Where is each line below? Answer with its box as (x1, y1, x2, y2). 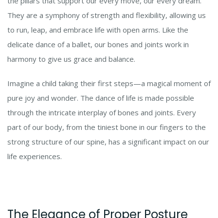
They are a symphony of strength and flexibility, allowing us (7, 10, 206, 20)
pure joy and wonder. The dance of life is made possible (7, 93, 194, 103)
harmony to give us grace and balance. (7, 54, 135, 64)
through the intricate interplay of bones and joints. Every (7, 108, 196, 118)
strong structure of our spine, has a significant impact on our (7, 137, 209, 147)
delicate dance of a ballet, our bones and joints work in (7, 39, 189, 50)
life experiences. (7, 151, 62, 162)
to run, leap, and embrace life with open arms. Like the (7, 25, 188, 35)
